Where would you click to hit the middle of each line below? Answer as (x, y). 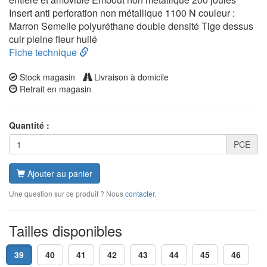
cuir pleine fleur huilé (53, 39)
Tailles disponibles (66, 230)
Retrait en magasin (54, 89)
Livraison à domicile (130, 77)
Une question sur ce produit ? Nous (67, 193)
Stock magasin (46, 77)
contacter (140, 193)
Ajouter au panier (60, 173)
